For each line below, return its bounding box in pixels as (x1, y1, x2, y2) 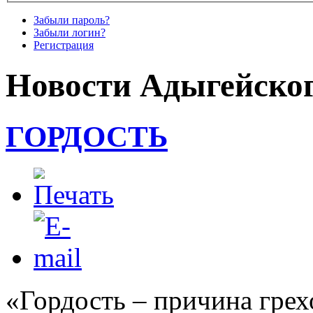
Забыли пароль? (34, 14, 110, 27)
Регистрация (34, 39, 94, 52)
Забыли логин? (34, 27, 105, 39)
